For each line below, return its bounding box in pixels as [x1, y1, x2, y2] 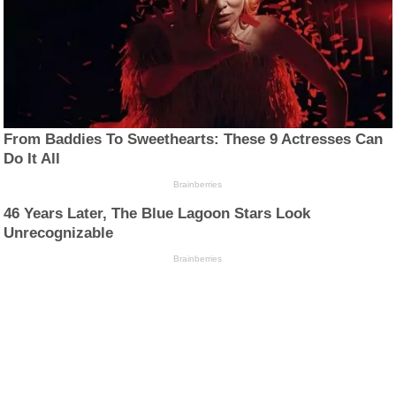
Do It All [4, 149, 61, 167]
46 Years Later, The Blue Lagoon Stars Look [4, 204, 311, 222]
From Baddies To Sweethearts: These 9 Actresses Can [4, 130, 384, 148]
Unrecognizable [4, 224, 114, 241]
